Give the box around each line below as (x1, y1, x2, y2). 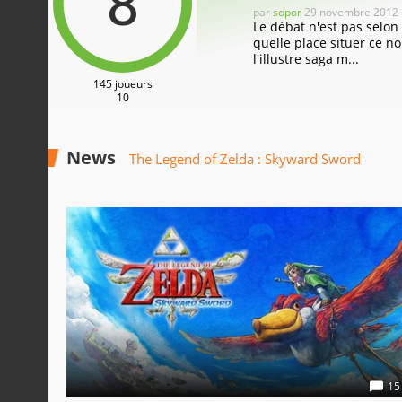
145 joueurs (92, 76, 153, 92)
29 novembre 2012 (304, 4, 398, 20)
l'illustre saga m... (253, 50, 359, 67)
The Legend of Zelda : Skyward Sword (129, 150, 361, 168)
